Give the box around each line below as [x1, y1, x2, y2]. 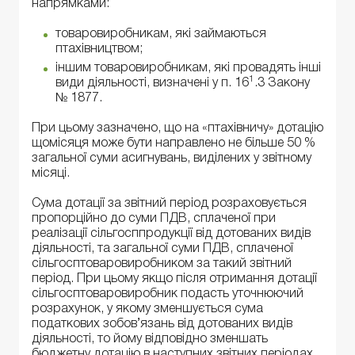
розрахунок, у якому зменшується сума [32, 303, 263, 315]
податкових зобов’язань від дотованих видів [32, 319, 292, 330]
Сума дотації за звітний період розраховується [32, 198, 307, 210]
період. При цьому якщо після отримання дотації [32, 273, 317, 285]
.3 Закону [254, 77, 310, 89]
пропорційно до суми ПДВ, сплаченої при [32, 213, 276, 225]
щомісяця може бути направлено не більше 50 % [32, 137, 315, 149]
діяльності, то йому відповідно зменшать [32, 334, 268, 345]
